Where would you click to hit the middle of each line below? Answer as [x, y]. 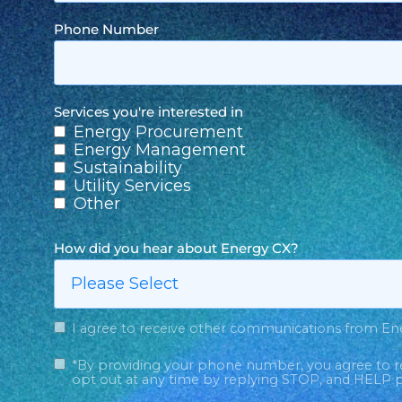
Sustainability [128, 167]
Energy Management [160, 149]
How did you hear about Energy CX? [176, 248]
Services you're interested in [149, 111]
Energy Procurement [158, 131]
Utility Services [132, 185]
